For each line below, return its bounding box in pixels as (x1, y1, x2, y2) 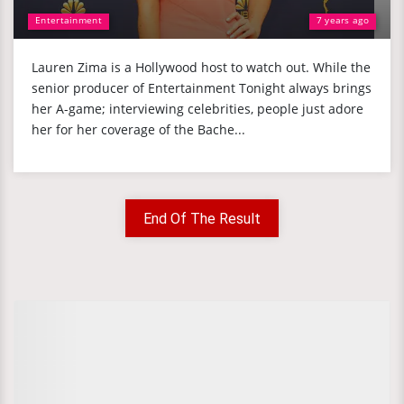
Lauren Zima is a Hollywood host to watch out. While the (32, 59, 371, 76)
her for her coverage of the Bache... (32, 121, 245, 138)
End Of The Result (143, 210, 261, 227)
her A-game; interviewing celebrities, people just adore (32, 100, 363, 117)
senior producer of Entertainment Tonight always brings (32, 79, 372, 96)
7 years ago (316, 14, 369, 26)
